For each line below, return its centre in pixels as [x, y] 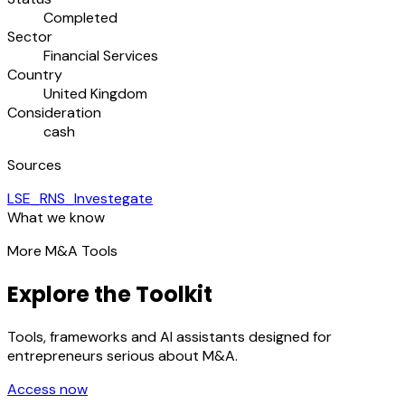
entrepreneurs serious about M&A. [122, 356]
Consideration [54, 112]
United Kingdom [95, 93]
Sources [34, 165]
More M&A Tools [62, 250]
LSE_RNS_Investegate [80, 198]
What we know [56, 217]
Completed [80, 17]
